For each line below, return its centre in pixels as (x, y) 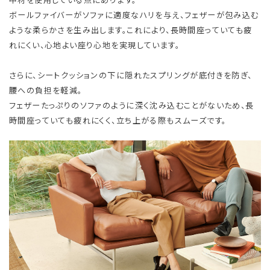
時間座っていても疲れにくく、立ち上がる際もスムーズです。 (118, 120)
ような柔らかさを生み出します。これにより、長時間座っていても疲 (131, 30)
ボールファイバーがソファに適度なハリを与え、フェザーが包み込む (134, 14)
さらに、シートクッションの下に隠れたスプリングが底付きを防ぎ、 (131, 75)
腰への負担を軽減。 (46, 90)
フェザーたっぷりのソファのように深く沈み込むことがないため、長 (132, 105)
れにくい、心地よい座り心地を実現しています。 (94, 45)
